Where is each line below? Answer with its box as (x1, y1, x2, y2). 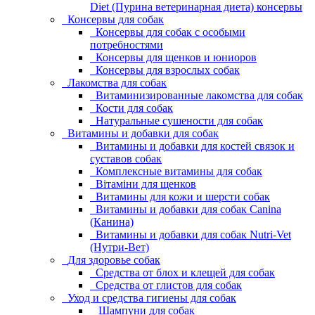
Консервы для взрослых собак (96, 64, 240, 76)
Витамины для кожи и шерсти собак (96, 191, 270, 202)
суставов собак (90, 153, 162, 165)
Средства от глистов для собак (96, 279, 242, 291)
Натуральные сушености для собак (96, 115, 263, 127)
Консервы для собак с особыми (96, 26, 245, 38)
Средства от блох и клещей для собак (96, 266, 275, 278)
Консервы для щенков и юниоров (96, 51, 257, 63)
